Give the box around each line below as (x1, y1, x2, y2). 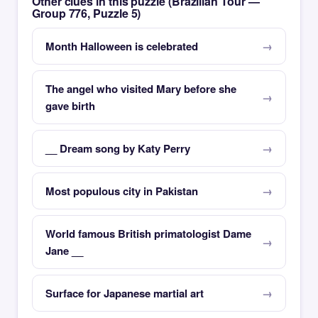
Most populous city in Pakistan (45, 183, 198, 199)
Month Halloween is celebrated (45, 38, 198, 54)
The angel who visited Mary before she (45, 81, 236, 97)
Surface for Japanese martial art (45, 285, 204, 301)
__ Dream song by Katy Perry (45, 141, 190, 156)
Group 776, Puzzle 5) (32, 5, 141, 21)
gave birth (45, 98, 95, 114)
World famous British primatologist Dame (45, 226, 251, 241)
